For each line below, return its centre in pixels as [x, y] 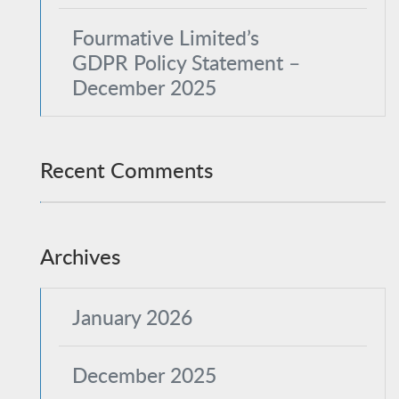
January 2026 [132, 317]
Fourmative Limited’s [166, 37]
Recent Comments [126, 170]
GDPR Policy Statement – [186, 62]
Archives [80, 256]
